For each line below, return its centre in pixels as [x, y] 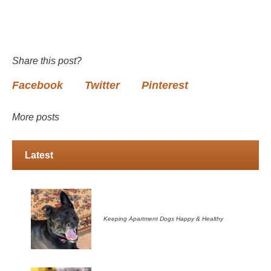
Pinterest [165, 86]
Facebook [38, 86]
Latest [39, 155]
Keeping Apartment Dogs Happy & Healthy [164, 219]
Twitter [102, 86]
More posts [36, 117]
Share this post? [47, 61]
